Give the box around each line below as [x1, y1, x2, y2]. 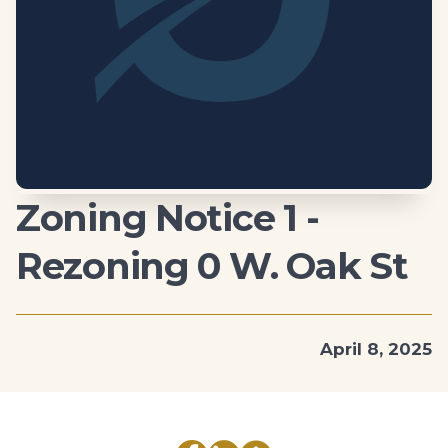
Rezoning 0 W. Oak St [16, 242, 408, 288]
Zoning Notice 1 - [16, 194, 319, 240]
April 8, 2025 [320, 338, 432, 359]
